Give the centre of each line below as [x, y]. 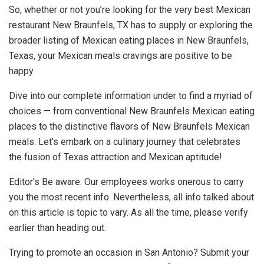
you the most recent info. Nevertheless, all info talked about [131, 197]
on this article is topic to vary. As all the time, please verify [128, 213]
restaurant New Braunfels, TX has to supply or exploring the [131, 25]
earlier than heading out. [57, 228]
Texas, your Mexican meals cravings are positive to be [121, 56]
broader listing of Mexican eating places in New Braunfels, [129, 41]
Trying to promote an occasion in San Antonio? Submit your [129, 253]
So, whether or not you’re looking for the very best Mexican [130, 10]
